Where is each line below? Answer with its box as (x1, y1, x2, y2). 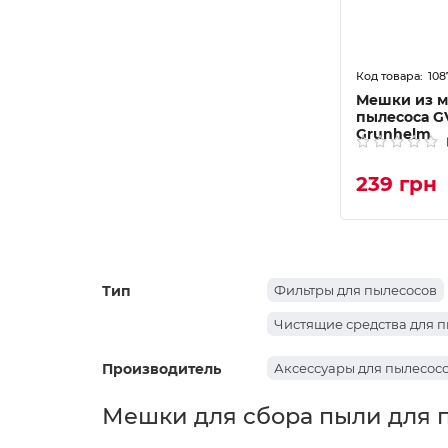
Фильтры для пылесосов (274, 282, 437, 298)
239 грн (356, 172, 437, 196)
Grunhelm (356, 125, 431, 143)
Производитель (102, 360, 221, 378)
